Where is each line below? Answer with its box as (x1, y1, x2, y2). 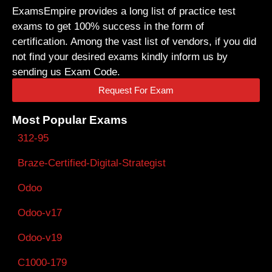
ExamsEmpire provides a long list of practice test (12, 5, 236, 18)
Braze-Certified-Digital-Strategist (18, 157, 166, 169)
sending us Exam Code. (12, 66, 120, 78)
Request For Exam (98, 84, 174, 95)
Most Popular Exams (12, 113, 127, 126)
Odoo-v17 (18, 206, 62, 219)
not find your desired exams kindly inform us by (12, 51, 228, 63)
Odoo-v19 (18, 231, 62, 243)
